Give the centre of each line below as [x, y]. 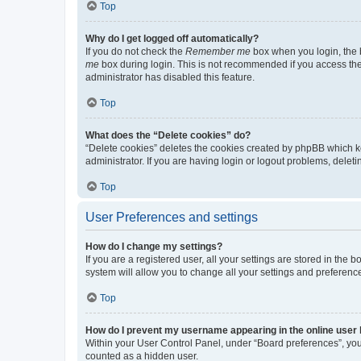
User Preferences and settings [172, 217]
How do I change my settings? [154, 246]
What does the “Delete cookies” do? [168, 135]
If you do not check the [135, 51]
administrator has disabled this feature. [170, 77]
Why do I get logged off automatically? [172, 38]
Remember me [218, 51]
